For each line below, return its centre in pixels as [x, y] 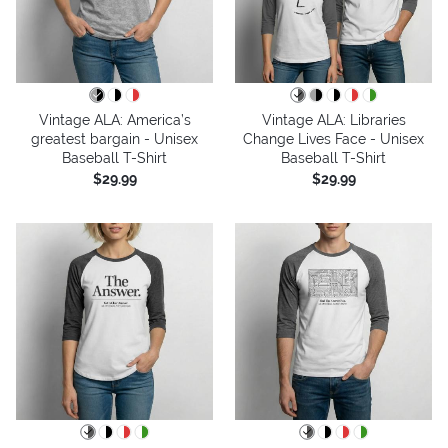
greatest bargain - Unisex [114, 138]
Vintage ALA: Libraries [333, 119]
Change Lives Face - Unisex [333, 138]
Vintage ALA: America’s [114, 119]
